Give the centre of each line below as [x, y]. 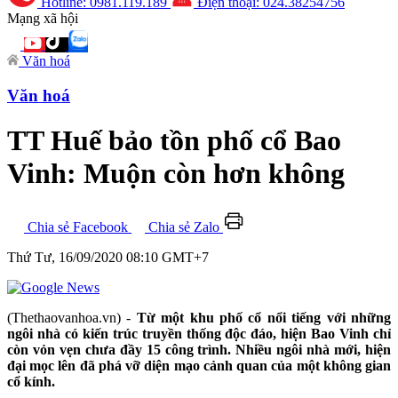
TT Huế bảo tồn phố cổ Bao [174, 141]
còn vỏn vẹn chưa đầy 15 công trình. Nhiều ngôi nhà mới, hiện [199, 349]
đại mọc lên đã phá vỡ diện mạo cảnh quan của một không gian [199, 365]
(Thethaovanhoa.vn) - [72, 317]
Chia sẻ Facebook [78, 227]
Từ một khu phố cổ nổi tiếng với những [264, 317]
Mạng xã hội [43, 18]
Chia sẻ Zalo [184, 227]
